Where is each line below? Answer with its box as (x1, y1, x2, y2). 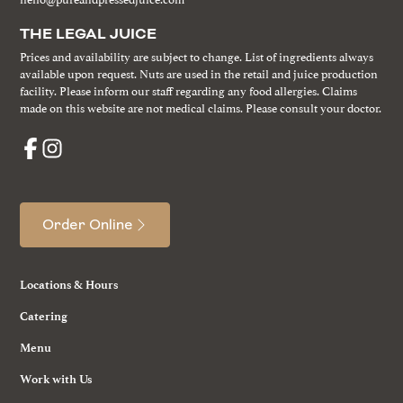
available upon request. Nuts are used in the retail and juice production (20, 63, 379, 82)
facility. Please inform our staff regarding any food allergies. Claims (20, 80, 358, 99)
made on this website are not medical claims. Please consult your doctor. (20, 97, 382, 116)
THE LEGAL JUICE (20, 23, 157, 44)
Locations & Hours (20, 277, 119, 291)
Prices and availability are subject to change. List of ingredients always (20, 46, 374, 65)
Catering (20, 309, 68, 323)
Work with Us (20, 372, 93, 386)
